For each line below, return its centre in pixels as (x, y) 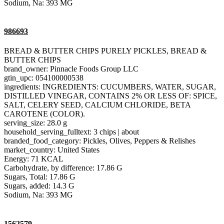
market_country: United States (52, 150)
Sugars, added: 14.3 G (39, 186)
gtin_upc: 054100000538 (44, 78)
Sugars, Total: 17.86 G (40, 177)
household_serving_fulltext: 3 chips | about (71, 132)
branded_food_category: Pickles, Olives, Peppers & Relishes (100, 141)
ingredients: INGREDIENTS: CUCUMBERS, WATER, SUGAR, (110, 87)
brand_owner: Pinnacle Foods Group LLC (71, 69)
